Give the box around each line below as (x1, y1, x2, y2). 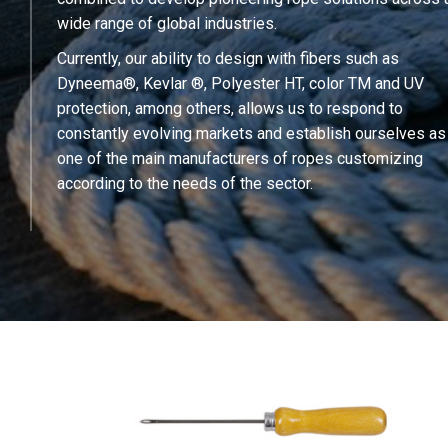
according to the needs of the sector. (57, 173, 313, 193)
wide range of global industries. (57, 13, 277, 33)
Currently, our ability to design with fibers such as (57, 48, 399, 68)
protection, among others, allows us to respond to (57, 98, 403, 118)
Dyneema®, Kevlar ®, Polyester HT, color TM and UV (57, 73, 424, 93)
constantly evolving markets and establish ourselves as (57, 123, 446, 143)
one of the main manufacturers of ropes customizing (57, 148, 423, 168)
